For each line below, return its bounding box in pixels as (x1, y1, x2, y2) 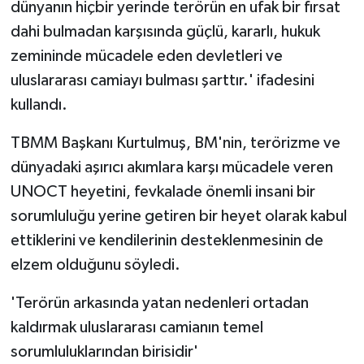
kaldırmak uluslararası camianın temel (10, 318, 263, 336)
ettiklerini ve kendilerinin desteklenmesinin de (10, 232, 323, 249)
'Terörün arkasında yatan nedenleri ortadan (10, 294, 309, 311)
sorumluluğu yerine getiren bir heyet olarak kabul (10, 207, 347, 224)
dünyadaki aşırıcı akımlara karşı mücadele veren (10, 158, 333, 175)
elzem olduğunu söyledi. (10, 256, 180, 273)
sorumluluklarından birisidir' (10, 343, 198, 360)
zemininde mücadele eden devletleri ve (10, 47, 283, 64)
